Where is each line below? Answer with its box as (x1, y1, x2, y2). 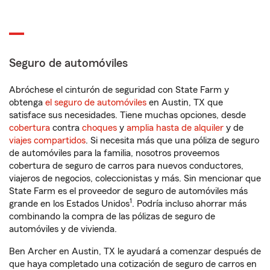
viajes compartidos (9, 136, 86, 145)
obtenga (9, 98, 45, 107)
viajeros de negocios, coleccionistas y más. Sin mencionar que (9, 174, 261, 183)
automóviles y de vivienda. (9, 224, 117, 234)
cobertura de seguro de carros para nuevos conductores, (9, 161, 243, 171)
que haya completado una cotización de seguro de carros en (9, 259, 257, 269)
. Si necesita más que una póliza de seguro (86, 136, 259, 145)
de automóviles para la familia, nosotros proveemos (9, 148, 219, 158)
